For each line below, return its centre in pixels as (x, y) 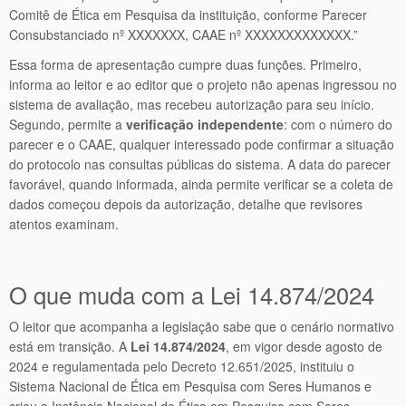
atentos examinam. (64, 224)
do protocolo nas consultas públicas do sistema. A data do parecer (200, 164)
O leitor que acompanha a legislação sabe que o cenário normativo (202, 326)
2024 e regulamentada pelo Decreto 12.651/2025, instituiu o (182, 366)
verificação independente (205, 124)
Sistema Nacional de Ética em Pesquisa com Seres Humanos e (190, 386)
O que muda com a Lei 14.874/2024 (192, 295)
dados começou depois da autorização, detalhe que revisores (186, 204)
